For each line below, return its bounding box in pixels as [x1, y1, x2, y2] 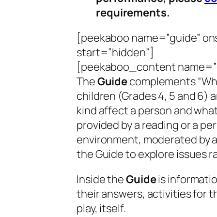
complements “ [129, 74, 201, 89]
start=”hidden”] [77, 45, 154, 60]
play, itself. [77, 201, 126, 216]
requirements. [96, 5, 170, 20]
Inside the [77, 172, 126, 187]
